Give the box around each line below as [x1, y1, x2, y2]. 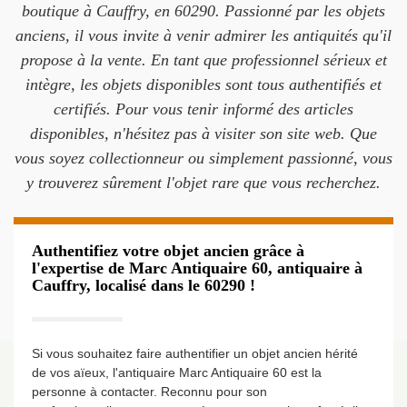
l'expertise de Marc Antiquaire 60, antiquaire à [32, 259, 362, 277]
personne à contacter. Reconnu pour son [32, 384, 267, 399]
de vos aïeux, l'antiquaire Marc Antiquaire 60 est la [32, 365, 322, 380]
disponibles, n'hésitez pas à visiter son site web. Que [30, 124, 377, 143]
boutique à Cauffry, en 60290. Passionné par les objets [22, 2, 385, 20]
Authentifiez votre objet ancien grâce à [32, 242, 304, 260]
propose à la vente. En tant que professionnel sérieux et [20, 51, 387, 69]
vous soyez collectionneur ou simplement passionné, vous [15, 149, 392, 167]
